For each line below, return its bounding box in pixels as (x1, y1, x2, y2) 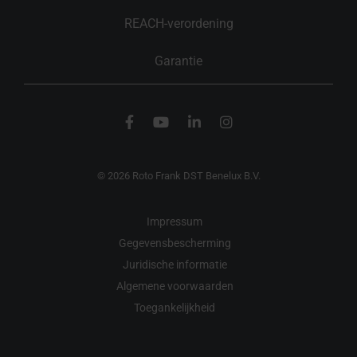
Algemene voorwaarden (116, 280, 233, 293)
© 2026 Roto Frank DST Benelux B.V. (96, 170, 261, 182)
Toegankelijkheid (134, 301, 215, 315)
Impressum (147, 215, 202, 229)
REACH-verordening (124, 16, 233, 31)
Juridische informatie (122, 258, 227, 272)
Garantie (155, 53, 202, 69)
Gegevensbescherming (118, 237, 231, 250)
